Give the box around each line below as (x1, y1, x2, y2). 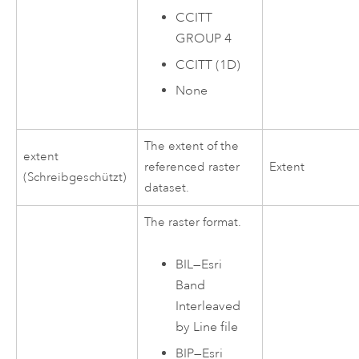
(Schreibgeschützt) (23, 169, 127, 185)
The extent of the (144, 138, 240, 154)
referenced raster (144, 159, 240, 175)
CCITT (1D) (175, 56, 241, 73)
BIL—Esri (175, 256, 223, 273)
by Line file (175, 319, 239, 336)
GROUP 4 (175, 30, 232, 47)
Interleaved (175, 298, 241, 315)
